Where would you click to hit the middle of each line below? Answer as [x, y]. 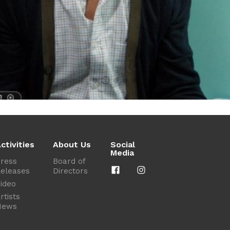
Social [122, 145]
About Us [72, 145]
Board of [69, 161]
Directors [70, 171]
